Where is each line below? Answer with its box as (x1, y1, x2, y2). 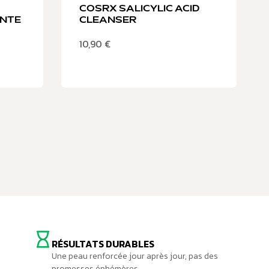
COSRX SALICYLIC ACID (79, 4, 199, 13)
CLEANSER (79, 16, 136, 25)
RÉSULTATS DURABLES (51, 237, 154, 252)
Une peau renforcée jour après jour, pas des (51, 250, 218, 263)
